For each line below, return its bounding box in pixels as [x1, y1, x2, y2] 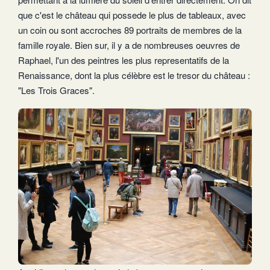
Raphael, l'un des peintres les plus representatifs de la [18, 53, 229, 66]
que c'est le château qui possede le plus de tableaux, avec [18, 8, 246, 21]
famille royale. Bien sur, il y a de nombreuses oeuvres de [18, 38, 240, 51]
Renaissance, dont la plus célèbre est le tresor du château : [18, 68, 250, 81]
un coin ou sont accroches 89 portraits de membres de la [18, 23, 242, 36]
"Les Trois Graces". [18, 83, 95, 96]
